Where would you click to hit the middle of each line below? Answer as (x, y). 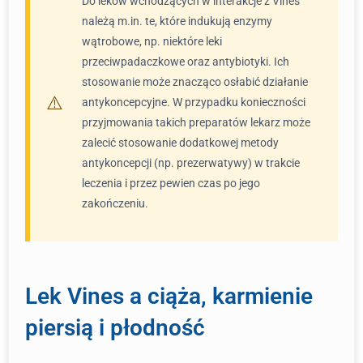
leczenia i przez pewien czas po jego (171, 183)
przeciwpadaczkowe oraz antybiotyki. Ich (186, 62)
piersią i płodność (115, 328)
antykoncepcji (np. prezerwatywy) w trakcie (191, 163)
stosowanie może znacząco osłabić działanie (195, 82)
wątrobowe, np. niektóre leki (152, 41)
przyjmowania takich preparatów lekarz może (196, 122)
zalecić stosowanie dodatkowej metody (180, 143)
